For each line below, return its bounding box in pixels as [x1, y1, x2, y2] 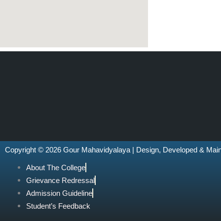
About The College [26, 163, 85, 172]
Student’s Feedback [26, 202, 90, 210]
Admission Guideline [26, 189, 92, 197]
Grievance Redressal [26, 176, 95, 184]
